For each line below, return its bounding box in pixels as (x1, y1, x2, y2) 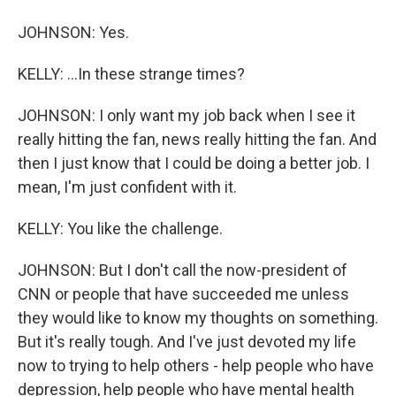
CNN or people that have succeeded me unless (18, 285, 349, 303)
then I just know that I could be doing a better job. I (18, 154, 369, 172)
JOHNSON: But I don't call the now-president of (18, 261, 347, 279)
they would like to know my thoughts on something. (18, 308, 378, 327)
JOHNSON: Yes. (18, 23, 129, 42)
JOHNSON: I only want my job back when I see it (18, 106, 355, 125)
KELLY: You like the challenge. (18, 219, 223, 238)
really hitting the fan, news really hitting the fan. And (18, 130, 377, 148)
